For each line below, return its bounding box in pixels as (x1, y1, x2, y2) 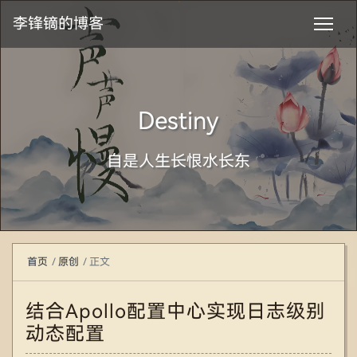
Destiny (138, 106, 219, 135)
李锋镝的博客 (13, 14, 104, 33)
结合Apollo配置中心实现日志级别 (25, 300, 326, 323)
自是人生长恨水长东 (107, 151, 250, 171)
